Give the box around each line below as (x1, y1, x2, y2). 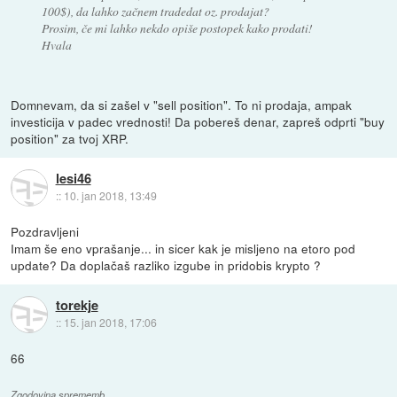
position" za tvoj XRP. (11, 128, 129, 147)
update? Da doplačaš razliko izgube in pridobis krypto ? (11, 256, 322, 275)
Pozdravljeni (11, 222, 80, 241)
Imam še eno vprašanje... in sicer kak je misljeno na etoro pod (11, 239, 356, 258)
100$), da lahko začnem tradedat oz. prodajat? (41, 3, 269, 20)
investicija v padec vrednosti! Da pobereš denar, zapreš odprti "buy (11, 112, 385, 130)
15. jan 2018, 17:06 (63, 315, 157, 331)
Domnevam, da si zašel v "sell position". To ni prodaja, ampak (11, 95, 353, 113)
